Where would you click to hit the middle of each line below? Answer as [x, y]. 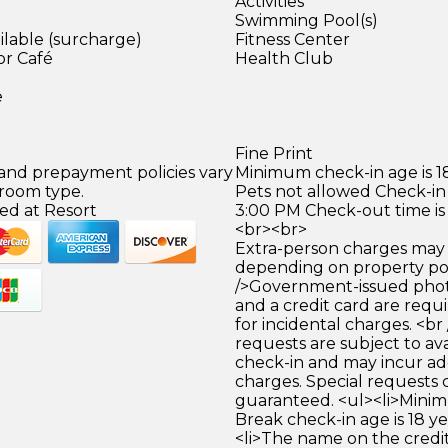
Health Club [283, 58]
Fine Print [273, 153]
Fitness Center [292, 39]
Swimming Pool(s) [306, 20]
